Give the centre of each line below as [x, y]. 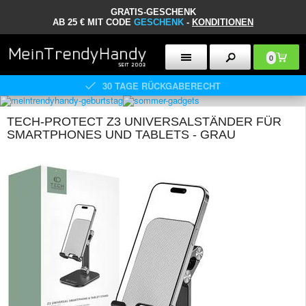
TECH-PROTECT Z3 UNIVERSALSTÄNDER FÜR [144, 122]
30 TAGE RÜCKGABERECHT [162, 85]
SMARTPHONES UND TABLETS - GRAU [121, 135]
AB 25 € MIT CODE [93, 22]
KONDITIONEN [223, 22]
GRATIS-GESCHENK [153, 12]
